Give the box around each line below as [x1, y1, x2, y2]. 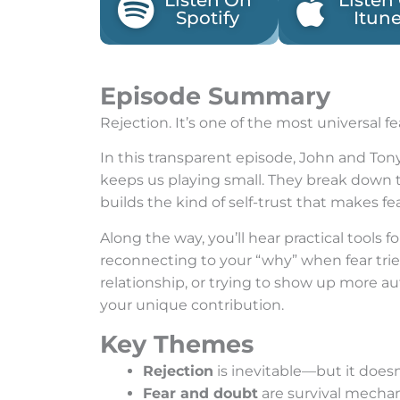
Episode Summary [100, 81, 330, 111]
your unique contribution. [100, 296, 284, 313]
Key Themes [100, 329, 254, 360]
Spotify [176, 7, 239, 29]
